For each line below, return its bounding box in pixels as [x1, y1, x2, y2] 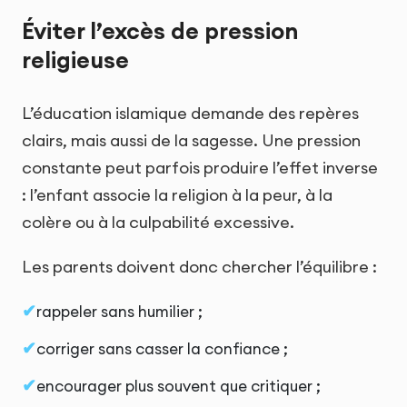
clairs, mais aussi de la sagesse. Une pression [22, 129, 361, 151]
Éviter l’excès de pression [22, 16, 299, 46]
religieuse [22, 45, 129, 75]
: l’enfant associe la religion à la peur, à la [22, 184, 333, 205]
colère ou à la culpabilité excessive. [22, 211, 294, 233]
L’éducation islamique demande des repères [22, 102, 359, 124]
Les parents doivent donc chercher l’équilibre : [22, 255, 377, 277]
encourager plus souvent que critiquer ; [36, 375, 321, 396]
